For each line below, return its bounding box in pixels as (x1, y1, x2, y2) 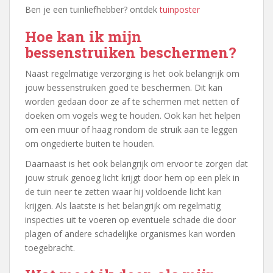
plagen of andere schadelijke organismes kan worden (25, 227, 235, 239)
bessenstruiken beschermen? (25, 42, 236, 62)
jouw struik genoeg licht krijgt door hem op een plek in (25, 171, 239, 183)
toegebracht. (25, 241, 75, 253)
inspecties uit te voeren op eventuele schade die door (25, 213, 236, 225)
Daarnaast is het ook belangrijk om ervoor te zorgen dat (25, 157, 248, 169)
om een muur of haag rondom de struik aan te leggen (25, 123, 238, 135)
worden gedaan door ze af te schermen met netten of (25, 95, 239, 107)
